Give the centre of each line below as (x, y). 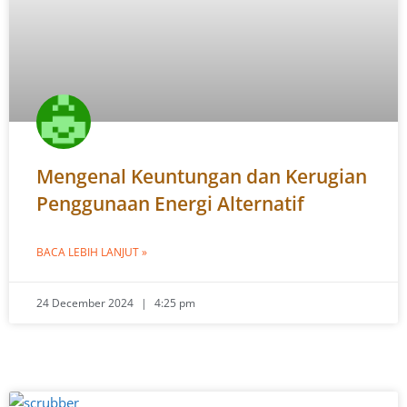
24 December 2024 (86, 303)
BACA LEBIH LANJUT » (92, 252)
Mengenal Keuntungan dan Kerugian (202, 176)
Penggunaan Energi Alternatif (170, 203)
